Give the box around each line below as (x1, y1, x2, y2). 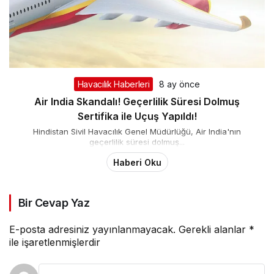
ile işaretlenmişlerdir (9, 236, 100, 249)
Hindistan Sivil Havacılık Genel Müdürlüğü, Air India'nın (33, 127, 241, 137)
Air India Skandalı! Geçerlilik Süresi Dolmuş (34, 95, 240, 108)
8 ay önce (159, 79, 201, 90)
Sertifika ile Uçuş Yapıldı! (77, 110, 197, 123)
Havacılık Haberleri (77, 79, 150, 90)
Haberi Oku (113, 157, 161, 168)
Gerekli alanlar (179, 223, 249, 236)
